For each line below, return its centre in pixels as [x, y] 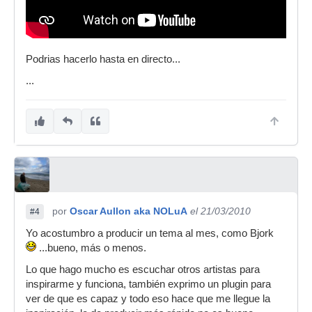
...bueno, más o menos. [91, 248]
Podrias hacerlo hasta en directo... [103, 60]
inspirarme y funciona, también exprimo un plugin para [148, 284]
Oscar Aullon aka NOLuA [128, 211]
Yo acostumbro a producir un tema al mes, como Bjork [150, 234]
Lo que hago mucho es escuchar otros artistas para [143, 270]
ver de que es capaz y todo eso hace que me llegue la [148, 299]
